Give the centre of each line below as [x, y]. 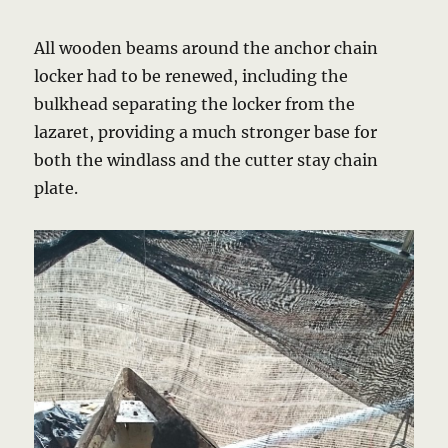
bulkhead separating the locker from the [195, 104]
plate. [56, 188]
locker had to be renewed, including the [191, 76]
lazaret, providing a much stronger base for [206, 132]
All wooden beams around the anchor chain [206, 48]
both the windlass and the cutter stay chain [206, 160]
